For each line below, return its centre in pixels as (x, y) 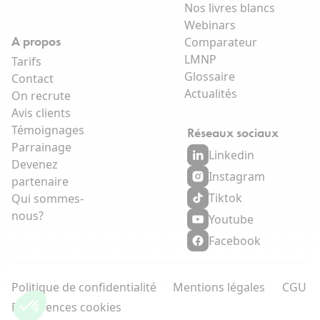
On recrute (41, 96)
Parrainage (41, 147)
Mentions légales (219, 287)
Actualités (210, 94)
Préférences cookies (66, 307)
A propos (36, 41)
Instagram (236, 177)
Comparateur (220, 42)
